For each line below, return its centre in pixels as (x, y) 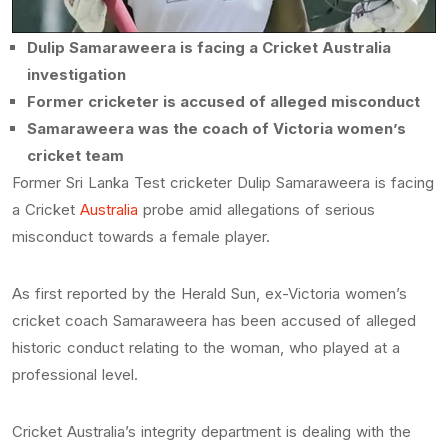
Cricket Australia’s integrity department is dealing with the (211, 431)
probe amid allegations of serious (256, 209)
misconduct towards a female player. (141, 236)
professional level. (77, 374)
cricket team (77, 155)
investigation (78, 74)
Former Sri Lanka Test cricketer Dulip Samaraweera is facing (223, 182)
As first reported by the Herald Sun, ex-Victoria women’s (209, 293)
